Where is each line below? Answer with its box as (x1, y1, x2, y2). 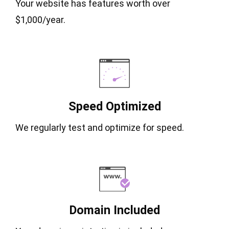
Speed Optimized (68, 99, 161, 114)
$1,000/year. (15, 14, 65, 26)
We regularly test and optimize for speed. (15, 122, 184, 133)
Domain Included (69, 203, 160, 218)
